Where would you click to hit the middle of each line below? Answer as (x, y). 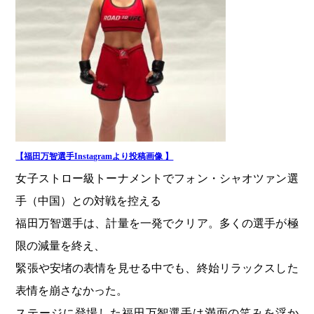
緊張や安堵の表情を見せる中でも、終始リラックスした (157, 268)
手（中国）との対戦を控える (89, 201)
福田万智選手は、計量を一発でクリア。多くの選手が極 (157, 224)
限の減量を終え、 (61, 246)
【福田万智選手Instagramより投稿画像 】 (95, 157)
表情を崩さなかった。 (72, 291)
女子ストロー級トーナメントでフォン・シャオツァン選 (157, 179)
